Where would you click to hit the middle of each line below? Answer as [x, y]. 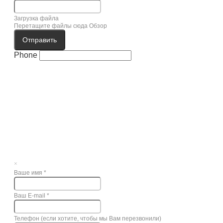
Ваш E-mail [30, 195]
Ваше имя [29, 172]
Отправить [40, 40]
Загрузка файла [36, 18]
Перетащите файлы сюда [51, 26]
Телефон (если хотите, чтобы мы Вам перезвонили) [88, 218]
